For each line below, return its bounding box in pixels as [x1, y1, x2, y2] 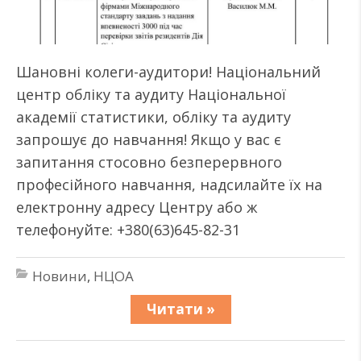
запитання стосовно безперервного [16, 152, 282, 172]
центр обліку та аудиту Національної [16, 85, 286, 104]
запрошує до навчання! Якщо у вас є [16, 130, 281, 149]
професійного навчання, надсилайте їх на [16, 175, 322, 194]
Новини [32, 267, 87, 285]
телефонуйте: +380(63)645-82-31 [16, 220, 240, 239]
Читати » [146, 300, 215, 318]
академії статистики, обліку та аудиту [16, 107, 291, 127]
